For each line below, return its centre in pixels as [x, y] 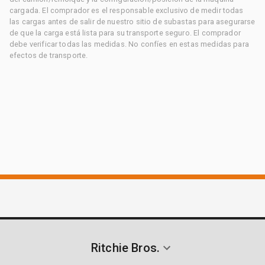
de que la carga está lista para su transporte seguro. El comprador [125, 33]
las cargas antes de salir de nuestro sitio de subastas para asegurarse [132, 21]
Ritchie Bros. [125, 248]
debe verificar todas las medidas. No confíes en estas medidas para [129, 44]
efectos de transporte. [49, 55]
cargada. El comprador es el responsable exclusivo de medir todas [127, 10]
